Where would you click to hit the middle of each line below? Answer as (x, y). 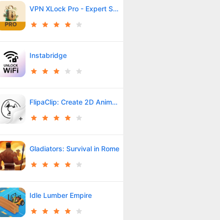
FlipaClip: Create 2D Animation (114, 102)
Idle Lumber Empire (60, 195)
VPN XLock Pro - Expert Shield (115, 8)
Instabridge (48, 55)
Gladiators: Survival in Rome (74, 148)
